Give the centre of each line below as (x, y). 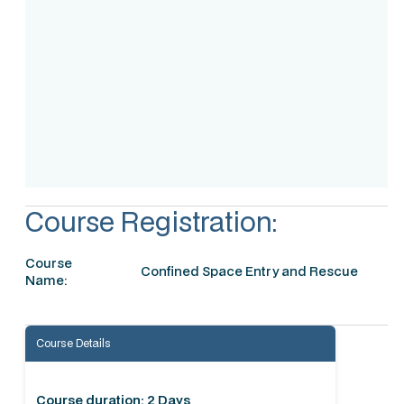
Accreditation (211, 129)
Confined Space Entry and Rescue (249, 271)
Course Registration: (151, 221)
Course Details (73, 343)
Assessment (211, 29)
